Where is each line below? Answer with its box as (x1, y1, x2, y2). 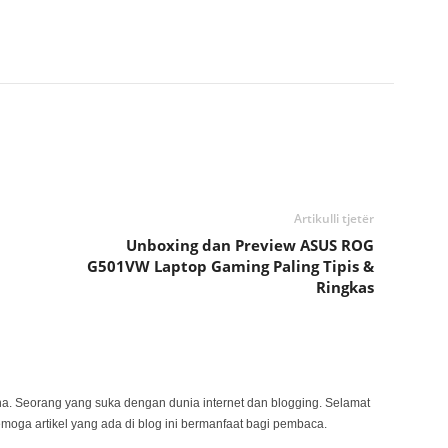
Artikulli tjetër (293, 210, 374, 227)
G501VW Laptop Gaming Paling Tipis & (86, 256, 374, 276)
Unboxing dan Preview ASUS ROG (125, 235, 374, 255)
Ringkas (315, 277, 374, 297)
